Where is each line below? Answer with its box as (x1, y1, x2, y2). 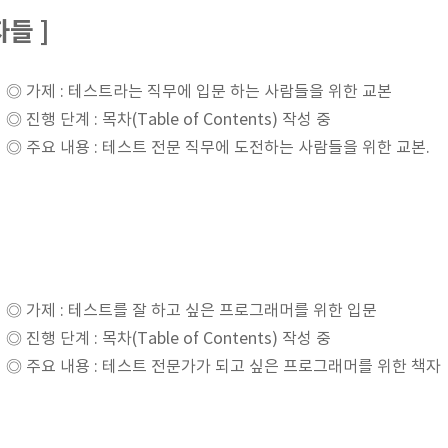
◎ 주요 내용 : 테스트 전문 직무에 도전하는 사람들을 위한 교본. (6, 139, 430, 157)
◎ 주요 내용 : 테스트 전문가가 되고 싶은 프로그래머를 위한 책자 (6, 358, 441, 376)
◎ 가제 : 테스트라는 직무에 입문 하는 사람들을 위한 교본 (6, 83, 392, 101)
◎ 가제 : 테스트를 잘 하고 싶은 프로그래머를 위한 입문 (6, 302, 377, 320)
